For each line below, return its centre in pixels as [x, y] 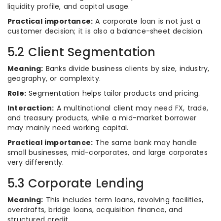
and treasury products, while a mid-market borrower [102, 118]
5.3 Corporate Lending [76, 183]
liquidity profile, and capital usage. [69, 6]
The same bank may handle [145, 143]
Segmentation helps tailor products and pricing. [113, 93]
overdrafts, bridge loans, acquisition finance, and [95, 210]
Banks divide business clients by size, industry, [126, 69]
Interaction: [31, 108]
